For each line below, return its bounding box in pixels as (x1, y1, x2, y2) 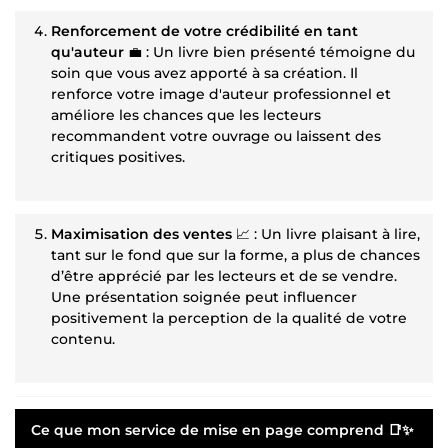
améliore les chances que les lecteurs (51, 105, 321, 124)
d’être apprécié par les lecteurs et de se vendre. (51, 266, 397, 285)
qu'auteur (51, 42, 124, 61)
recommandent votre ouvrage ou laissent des (51, 126, 381, 145)
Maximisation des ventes (51, 224, 232, 243)
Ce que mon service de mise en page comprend (31, 420, 384, 439)
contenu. (51, 329, 115, 348)
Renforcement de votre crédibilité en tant (51, 21, 358, 40)
